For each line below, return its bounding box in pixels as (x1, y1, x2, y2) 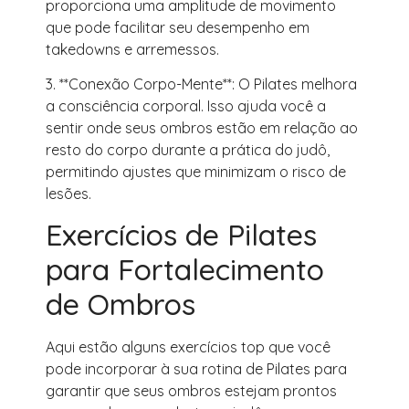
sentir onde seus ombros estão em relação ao (46, 119, 358, 138)
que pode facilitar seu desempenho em (46, 17, 309, 37)
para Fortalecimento (46, 251, 324, 288)
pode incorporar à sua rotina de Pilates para (46, 360, 347, 379)
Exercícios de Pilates (46, 216, 317, 254)
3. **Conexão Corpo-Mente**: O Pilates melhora (46, 75, 357, 94)
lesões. (46, 184, 91, 204)
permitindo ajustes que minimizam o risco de (46, 163, 346, 182)
